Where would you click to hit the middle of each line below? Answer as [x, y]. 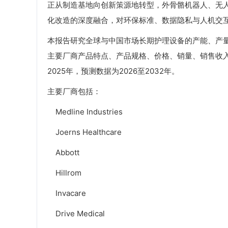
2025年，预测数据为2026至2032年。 [113, 71]
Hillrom [64, 173]
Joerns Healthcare [84, 132]
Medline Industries [85, 112]
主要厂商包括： [74, 92]
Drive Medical [76, 214]
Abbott [63, 153]
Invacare [67, 193]
